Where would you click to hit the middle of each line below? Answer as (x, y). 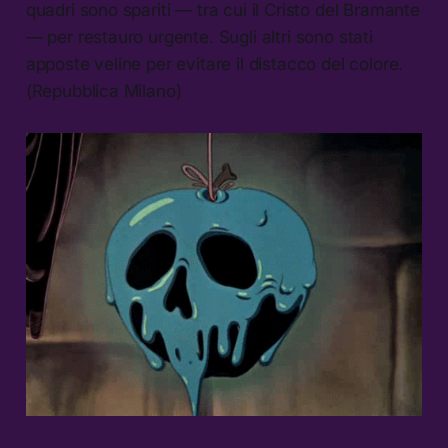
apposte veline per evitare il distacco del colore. (214, 64)
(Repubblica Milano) (103, 91)
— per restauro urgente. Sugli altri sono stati (199, 37)
